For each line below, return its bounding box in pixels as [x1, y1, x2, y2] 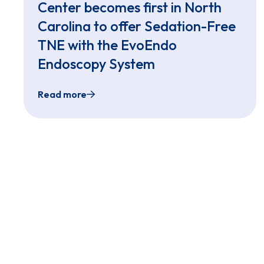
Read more [38, 88, 87, 101]
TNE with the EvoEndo [38, 36, 177, 54]
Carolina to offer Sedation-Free [38, 17, 236, 35]
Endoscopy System [38, 55, 155, 73]
